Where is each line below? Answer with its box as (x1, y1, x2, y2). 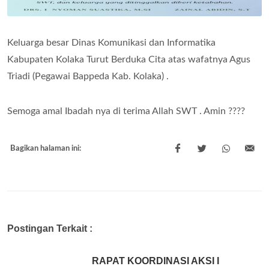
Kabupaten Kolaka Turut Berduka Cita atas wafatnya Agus (7, 54, 250, 64)
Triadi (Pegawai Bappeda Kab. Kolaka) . (7, 71, 169, 81)
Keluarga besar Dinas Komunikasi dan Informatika (7, 37, 216, 47)
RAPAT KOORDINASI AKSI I (92, 255, 220, 266)
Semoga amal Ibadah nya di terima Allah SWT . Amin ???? (7, 106, 245, 116)
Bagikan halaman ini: (10, 144, 81, 153)
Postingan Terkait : (7, 223, 92, 234)
